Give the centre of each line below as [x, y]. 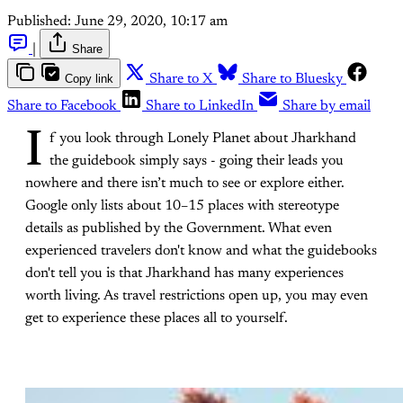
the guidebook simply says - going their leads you [197, 161]
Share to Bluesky [292, 79]
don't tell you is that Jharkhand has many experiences [184, 273]
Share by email [327, 106]
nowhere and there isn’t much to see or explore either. [185, 183]
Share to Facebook [62, 106]
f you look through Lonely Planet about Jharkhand [203, 138]
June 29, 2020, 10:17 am [151, 21]
